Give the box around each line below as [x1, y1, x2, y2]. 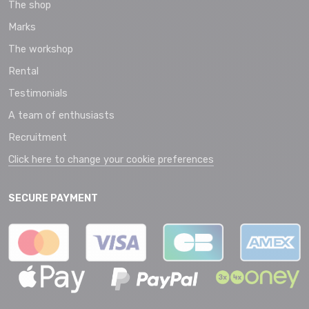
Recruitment [8, 132, 67, 144]
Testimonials [8, 88, 68, 100]
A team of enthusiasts [8, 110, 114, 122]
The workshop [8, 43, 73, 56]
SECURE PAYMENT [8, 192, 98, 205]
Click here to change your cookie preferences [8, 154, 214, 166]
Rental [8, 66, 39, 78]
